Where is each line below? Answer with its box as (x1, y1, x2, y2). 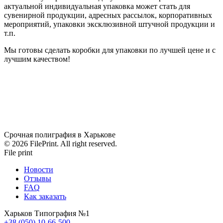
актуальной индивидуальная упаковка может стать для (4, 2, 190, 10)
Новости (24, 165, 53, 174)
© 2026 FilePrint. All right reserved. (4, 139, 117, 148)
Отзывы (24, 174, 51, 183)
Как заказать (24, 192, 66, 201)
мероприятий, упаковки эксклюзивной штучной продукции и (4, 20, 215, 28)
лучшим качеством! (4, 55, 70, 63)
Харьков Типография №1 (4, 209, 90, 218)
